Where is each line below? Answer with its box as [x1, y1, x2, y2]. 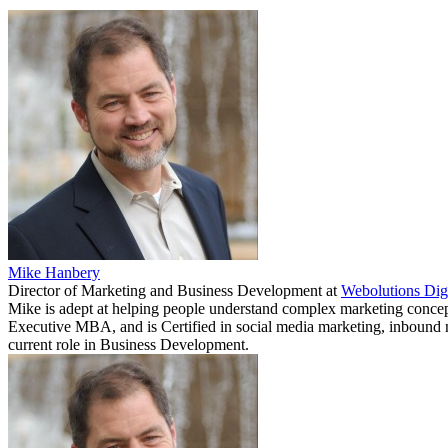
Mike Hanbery [8, 263, 100, 281]
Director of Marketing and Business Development [8, 281, 322, 299]
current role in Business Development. [8, 335, 249, 353]
